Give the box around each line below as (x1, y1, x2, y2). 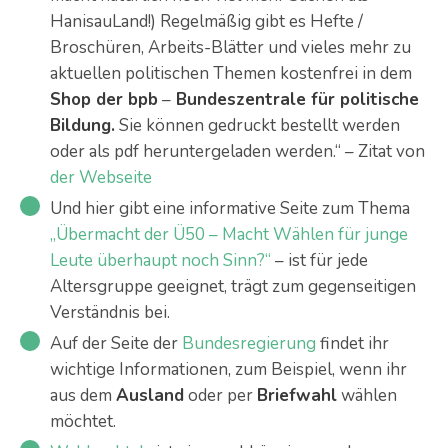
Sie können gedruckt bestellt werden (115, 114, 400, 137)
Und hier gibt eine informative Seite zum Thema (50, 197, 410, 220)
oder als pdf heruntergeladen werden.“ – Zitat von (50, 140, 425, 163)
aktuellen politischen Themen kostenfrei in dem (50, 62, 412, 85)
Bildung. (50, 114, 115, 137)
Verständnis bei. (50, 301, 170, 324)
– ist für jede (271, 249, 368, 272)
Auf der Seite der (50, 332, 182, 355)
